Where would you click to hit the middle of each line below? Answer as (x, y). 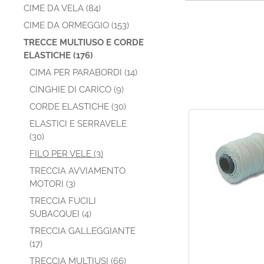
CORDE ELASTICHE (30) (78, 107)
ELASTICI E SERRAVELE (78, 124)
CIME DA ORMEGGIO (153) (76, 25)
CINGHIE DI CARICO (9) (77, 90)
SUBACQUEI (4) (60, 214)
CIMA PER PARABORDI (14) (83, 72)
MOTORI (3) (52, 184)
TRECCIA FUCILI (63, 201)
